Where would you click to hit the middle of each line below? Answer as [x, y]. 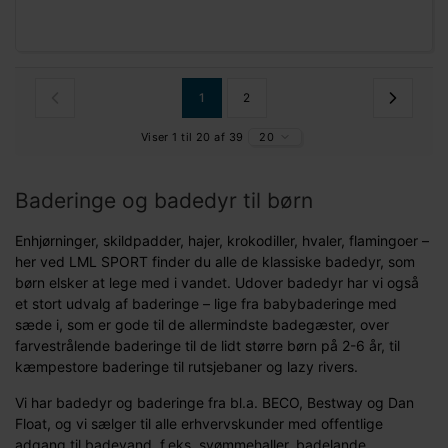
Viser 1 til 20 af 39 [192, 136]
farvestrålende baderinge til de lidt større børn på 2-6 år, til [207, 345]
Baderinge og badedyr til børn [164, 200]
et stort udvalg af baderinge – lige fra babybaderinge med [206, 303]
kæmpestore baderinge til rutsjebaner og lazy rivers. [186, 366]
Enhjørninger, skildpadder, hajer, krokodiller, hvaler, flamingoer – [222, 240]
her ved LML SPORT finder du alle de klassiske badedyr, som [215, 261]
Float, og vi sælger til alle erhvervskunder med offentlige [199, 423]
